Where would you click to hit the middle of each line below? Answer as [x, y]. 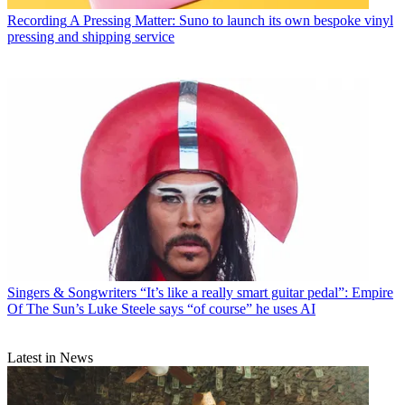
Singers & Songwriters [72, 293]
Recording [37, 21]
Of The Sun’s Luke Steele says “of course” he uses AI [161, 309]
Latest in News [50, 358]
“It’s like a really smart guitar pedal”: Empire [267, 293]
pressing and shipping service [91, 37]
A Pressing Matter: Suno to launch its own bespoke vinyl [231, 21]
